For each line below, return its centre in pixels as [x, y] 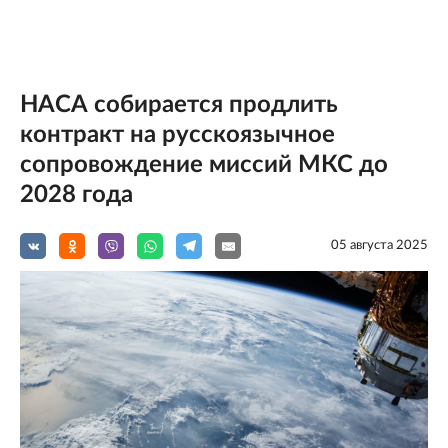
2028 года [76, 195]
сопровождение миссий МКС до [204, 165]
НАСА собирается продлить [179, 105]
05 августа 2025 [379, 246]
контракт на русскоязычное [177, 135]
